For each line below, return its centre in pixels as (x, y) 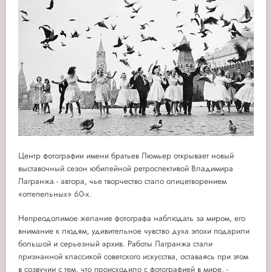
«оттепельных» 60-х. (55, 194)
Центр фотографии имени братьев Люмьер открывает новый (126, 155)
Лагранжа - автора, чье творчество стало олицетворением (122, 181)
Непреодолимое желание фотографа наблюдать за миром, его (132, 219)
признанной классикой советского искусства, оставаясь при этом (133, 257)
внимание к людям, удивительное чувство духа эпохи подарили (134, 231)
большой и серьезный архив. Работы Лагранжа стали (115, 244)
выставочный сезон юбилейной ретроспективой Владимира (126, 168)
